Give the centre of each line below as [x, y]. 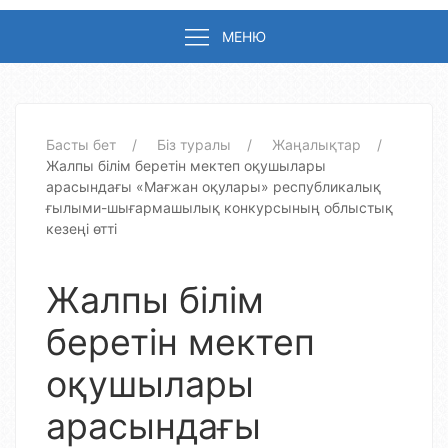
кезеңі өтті [81, 228]
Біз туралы [194, 144]
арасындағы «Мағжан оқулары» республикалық [213, 186]
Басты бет [81, 144]
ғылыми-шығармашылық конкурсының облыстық [219, 207]
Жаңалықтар [316, 144]
